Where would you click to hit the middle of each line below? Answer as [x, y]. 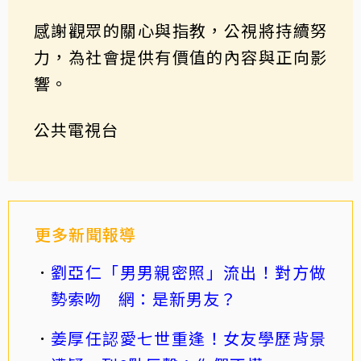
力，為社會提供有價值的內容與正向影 [180, 56]
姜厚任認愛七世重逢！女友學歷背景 [189, 338]
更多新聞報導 [85, 234]
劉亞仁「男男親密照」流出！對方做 [189, 272]
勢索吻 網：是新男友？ [144, 298]
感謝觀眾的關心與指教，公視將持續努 [180, 30]
